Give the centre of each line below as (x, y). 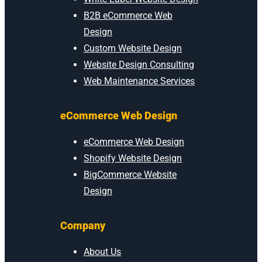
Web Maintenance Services (139, 81)
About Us (102, 251)
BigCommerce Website (130, 174)
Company (83, 225)
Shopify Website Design (133, 158)
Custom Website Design (133, 48)
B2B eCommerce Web (128, 15)
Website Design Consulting (139, 64)
